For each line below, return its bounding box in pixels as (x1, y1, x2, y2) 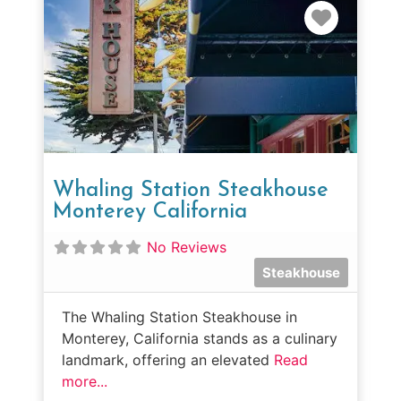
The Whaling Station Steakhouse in (62, 307, 297, 326)
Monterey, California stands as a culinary (62, 328, 337, 347)
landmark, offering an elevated (62, 350, 274, 369)
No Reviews (147, 237, 226, 256)
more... (62, 371, 107, 390)
